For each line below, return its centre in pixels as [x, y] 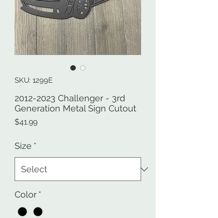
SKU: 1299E [34, 81]
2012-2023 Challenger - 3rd [70, 98]
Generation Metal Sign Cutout [75, 109]
